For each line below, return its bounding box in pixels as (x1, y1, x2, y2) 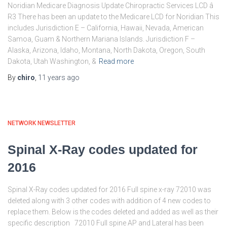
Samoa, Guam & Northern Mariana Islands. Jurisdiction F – (8, 35, 195, 43)
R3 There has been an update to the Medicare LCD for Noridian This (8, 13, 219, 21)
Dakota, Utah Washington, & (8, 57, 96, 65)
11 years (38, 73, 65, 82)
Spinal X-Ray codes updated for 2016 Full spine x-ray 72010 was (8, 185, 211, 194)
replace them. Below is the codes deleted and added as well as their (8, 208, 218, 216)
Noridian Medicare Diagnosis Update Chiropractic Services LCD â (8, 2, 213, 10)
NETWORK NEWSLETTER (8, 120, 75, 127)
